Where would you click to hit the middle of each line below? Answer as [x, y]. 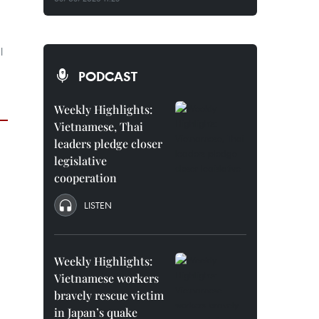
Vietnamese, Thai [99, 126]
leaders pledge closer [108, 143]
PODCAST [108, 76]
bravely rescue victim [109, 295]
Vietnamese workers [106, 278]
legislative [80, 161]
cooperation [85, 178]
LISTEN [98, 205]
